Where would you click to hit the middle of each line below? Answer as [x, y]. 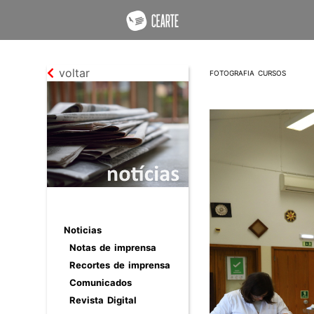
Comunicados [101, 283]
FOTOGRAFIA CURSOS [247, 73]
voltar [72, 73]
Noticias [83, 230]
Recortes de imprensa [120, 265]
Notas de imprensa [113, 248]
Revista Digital [103, 300]
